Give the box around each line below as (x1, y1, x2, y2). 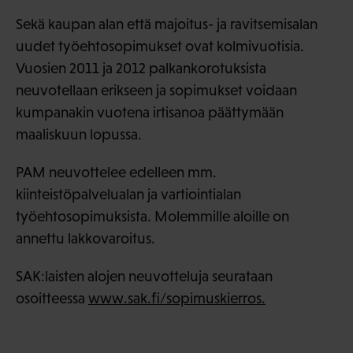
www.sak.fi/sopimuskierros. (88, 289, 266, 307)
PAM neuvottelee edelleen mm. (16, 163, 217, 180)
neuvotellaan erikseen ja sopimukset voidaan (16, 81, 297, 98)
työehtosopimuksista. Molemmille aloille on (16, 207, 289, 225)
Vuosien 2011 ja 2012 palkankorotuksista (16, 59, 266, 76)
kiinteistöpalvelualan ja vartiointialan (16, 185, 241, 203)
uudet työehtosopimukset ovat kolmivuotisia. (16, 37, 304, 54)
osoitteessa (16, 289, 88, 307)
